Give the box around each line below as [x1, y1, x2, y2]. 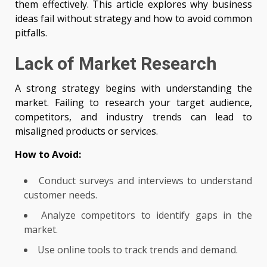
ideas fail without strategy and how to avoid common [15, 12, 252, 26]
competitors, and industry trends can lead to [15, 110, 252, 124]
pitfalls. [15, 26, 47, 40]
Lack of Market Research [15, 53, 217, 74]
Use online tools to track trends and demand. [38, 243, 238, 257]
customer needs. [24, 188, 97, 202]
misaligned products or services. [15, 125, 158, 138]
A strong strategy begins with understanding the [15, 82, 252, 95]
